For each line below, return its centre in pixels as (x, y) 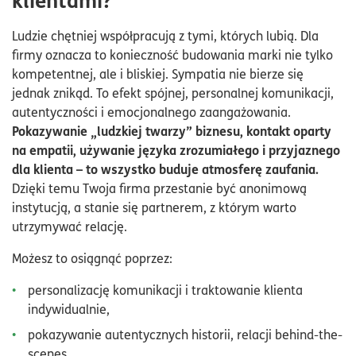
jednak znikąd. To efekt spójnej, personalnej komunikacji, (173, 93)
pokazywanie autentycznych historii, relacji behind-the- (185, 334)
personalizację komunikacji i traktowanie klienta (165, 290)
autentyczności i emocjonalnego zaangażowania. (151, 112)
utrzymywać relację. (70, 226)
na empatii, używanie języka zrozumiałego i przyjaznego (176, 149)
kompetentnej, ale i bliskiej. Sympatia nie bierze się (158, 74)
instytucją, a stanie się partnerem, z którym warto (154, 207)
